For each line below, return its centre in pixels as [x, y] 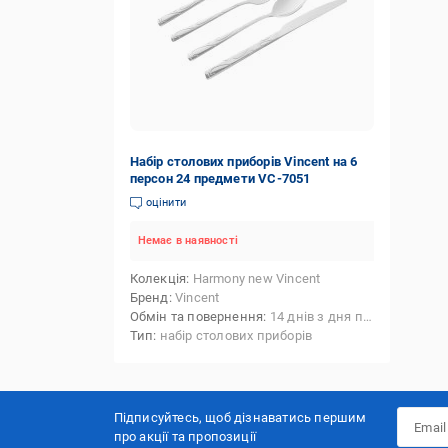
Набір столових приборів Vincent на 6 [243, 161]
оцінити [165, 202]
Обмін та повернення [196, 316]
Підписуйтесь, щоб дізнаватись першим [240, 417]
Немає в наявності [187, 240]
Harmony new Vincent [256, 278]
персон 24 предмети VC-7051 [220, 178]
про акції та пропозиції [185, 436]
